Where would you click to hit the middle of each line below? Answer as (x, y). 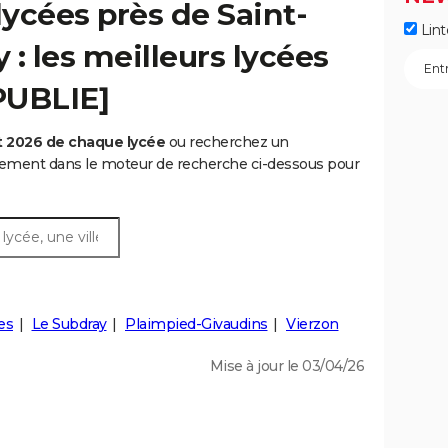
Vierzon (312, 324)
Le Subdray (69, 324)
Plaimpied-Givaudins (196, 324)
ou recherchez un (227, 142)
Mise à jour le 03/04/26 (286, 366)
